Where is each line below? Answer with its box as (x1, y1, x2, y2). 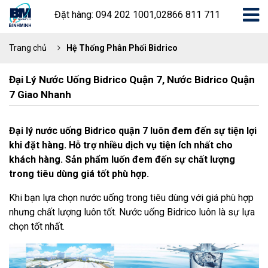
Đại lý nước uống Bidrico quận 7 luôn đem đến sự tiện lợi (9, 125, 257, 136)
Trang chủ (9, 43, 47, 53)
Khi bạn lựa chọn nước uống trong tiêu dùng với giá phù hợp (9, 192, 254, 203)
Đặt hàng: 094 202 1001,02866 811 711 (54, 9, 220, 20)
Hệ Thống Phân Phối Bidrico (66, 43, 178, 53)
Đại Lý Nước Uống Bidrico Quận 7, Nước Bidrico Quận (9, 74, 255, 86)
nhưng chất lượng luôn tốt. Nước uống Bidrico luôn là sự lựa (9, 206, 255, 218)
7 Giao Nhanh (9, 89, 71, 100)
